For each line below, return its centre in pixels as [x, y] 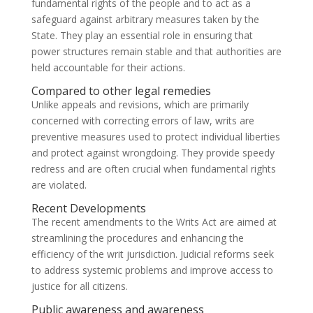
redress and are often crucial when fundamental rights [153, 169]
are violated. [59, 185]
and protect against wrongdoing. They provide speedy [153, 153]
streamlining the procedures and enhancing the [137, 238]
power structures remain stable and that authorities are [156, 52]
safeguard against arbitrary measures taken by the [145, 20]
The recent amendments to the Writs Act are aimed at [154, 222]
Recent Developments [88, 209]
